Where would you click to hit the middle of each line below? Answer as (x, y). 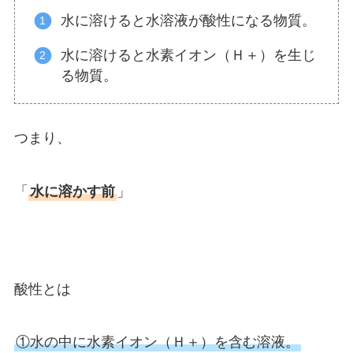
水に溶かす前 (72, 191)
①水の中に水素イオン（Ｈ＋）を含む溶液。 (157, 342)
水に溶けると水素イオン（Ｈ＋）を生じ (189, 55)
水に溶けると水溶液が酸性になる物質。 (189, 20)
